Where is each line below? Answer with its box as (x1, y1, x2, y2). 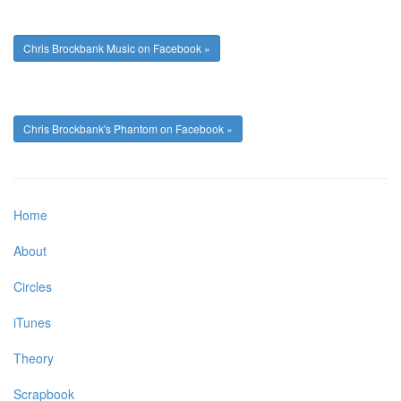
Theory (13, 349, 54, 368)
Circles (13, 277, 52, 296)
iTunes (13, 313, 51, 332)
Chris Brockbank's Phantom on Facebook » (23, 121, 233, 137)
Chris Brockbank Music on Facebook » (23, 40, 210, 56)
